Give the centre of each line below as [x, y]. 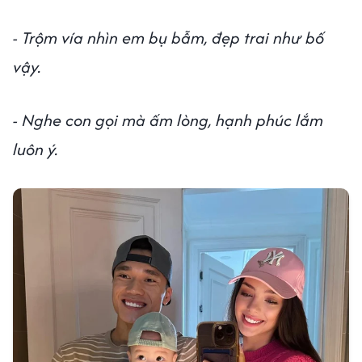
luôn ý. [36, 149]
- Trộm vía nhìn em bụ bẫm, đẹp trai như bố [168, 37]
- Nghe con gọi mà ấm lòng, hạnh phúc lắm [168, 120]
